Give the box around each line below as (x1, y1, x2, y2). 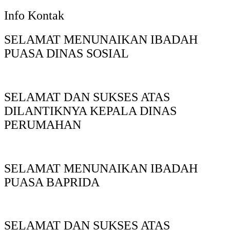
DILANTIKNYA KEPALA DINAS (4, 104, 177, 118)
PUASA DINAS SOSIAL (4, 46, 129, 60)
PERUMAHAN (4, 118, 81, 131)
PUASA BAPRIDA (4, 175, 100, 189)
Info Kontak (4, 9, 64, 22)
